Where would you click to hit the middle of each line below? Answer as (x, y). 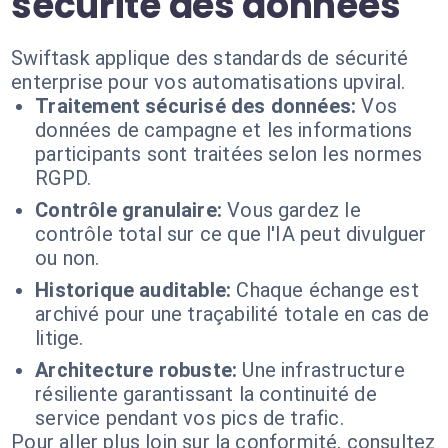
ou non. (67, 258)
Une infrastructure (323, 370)
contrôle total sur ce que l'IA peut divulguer (231, 234)
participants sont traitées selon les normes (229, 154)
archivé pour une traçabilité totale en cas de (232, 314)
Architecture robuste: (136, 370)
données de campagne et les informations (224, 130)
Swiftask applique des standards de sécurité (210, 58)
